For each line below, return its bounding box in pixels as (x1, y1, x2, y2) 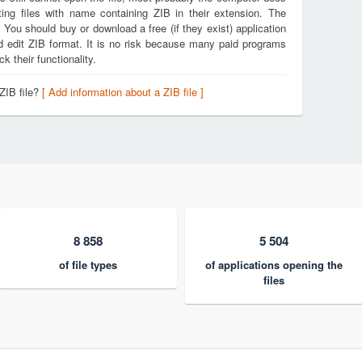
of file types (59, 257, 117, 272)
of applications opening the (205, 257, 343, 272)
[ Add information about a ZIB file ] (42, 84, 204, 99)
